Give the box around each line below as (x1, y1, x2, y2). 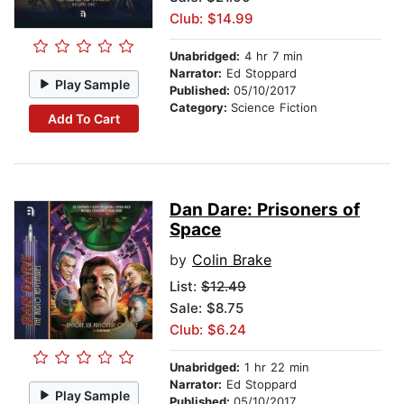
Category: (170, 100, 231, 115)
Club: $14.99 (170, 10, 253, 28)
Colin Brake (192, 251, 271, 270)
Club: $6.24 (170, 321, 246, 339)
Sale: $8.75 (170, 299, 243, 317)
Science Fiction (231, 100, 317, 115)
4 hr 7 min (240, 49, 303, 64)
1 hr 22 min (240, 360, 309, 375)
